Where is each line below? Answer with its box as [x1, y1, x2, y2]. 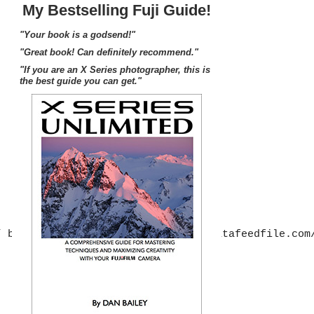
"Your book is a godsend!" [20, 29, 135, 41]
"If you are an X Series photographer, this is [20, 64, 210, 76]
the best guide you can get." [20, 76, 142, 87]
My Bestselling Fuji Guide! [22, 1, 211, 20]
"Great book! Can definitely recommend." [20, 47, 198, 58]
